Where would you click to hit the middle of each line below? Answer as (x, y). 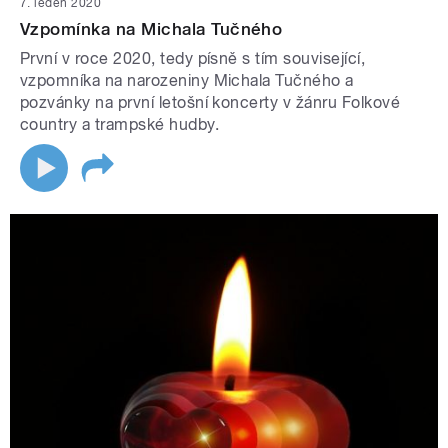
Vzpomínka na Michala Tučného (151, 29)
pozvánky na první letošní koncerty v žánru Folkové (210, 103)
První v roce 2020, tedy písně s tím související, (193, 59)
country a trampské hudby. (119, 125)
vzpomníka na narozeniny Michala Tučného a (187, 81)
